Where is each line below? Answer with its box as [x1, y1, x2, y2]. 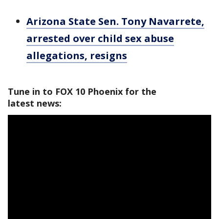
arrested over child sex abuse [26, 31, 174, 45]
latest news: [8, 97, 62, 109]
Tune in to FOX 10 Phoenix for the [8, 85, 156, 97]
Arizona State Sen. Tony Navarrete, [26, 14, 204, 28]
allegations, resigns [26, 48, 127, 62]
